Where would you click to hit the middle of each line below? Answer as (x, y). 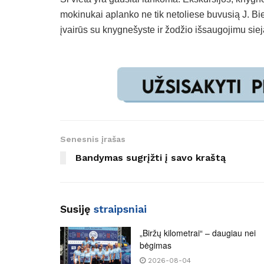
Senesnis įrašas (93, 139)
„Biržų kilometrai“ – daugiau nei (198, 233)
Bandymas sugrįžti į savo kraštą (151, 158)
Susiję (77, 209)
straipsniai (120, 209)
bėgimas (156, 245)
